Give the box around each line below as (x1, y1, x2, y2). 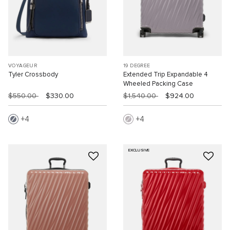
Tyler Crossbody (8, 71, 58, 78)
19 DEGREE (123, 63, 150, 68)
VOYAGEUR (8, 63, 37, 68)
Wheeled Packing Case (123, 80, 193, 87)
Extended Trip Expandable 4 (123, 71, 208, 78)
